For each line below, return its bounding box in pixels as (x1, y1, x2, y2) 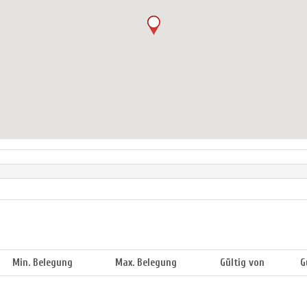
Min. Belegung (12, 257, 73, 269)
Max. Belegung (115, 257, 177, 269)
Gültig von (220, 257, 265, 269)
